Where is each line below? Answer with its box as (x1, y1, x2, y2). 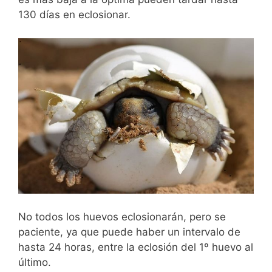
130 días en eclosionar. (18, 8, 131, 21)
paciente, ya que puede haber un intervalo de (18, 226, 240, 238)
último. (18, 256, 51, 268)
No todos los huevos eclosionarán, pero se (18, 211, 226, 223)
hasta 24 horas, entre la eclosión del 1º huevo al (18, 241, 253, 253)
